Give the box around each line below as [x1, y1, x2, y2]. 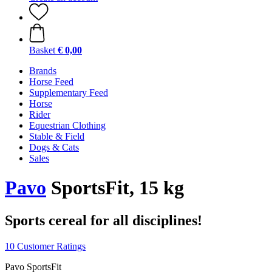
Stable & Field [29, 131, 84, 141]
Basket [29, 45, 55, 55]
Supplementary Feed [29, 87, 108, 98]
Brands [29, 66, 56, 76]
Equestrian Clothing [29, 120, 106, 131]
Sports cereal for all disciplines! [5, 212, 202, 228]
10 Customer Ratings [5, 240, 86, 251]
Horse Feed [29, 76, 73, 87]
